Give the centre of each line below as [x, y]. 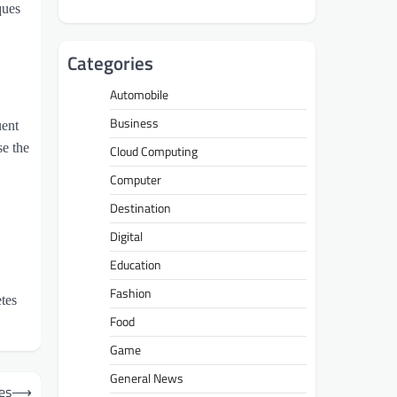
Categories [110, 63]
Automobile [139, 95]
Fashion [131, 294]
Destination [140, 209]
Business [134, 124]
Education [136, 265]
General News [147, 379]
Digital [126, 237]
